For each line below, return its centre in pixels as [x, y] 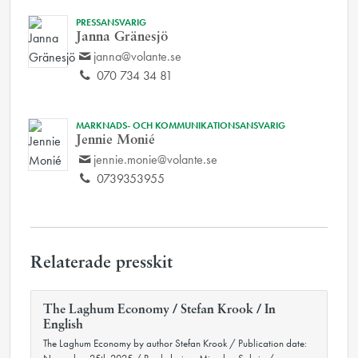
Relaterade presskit [101, 263]
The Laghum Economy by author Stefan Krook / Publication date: [175, 343]
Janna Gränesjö [122, 37]
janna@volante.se [138, 56]
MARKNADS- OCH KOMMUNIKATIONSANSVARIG [181, 125]
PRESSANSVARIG [111, 22]
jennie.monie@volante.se [156, 159]
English [63, 325]
